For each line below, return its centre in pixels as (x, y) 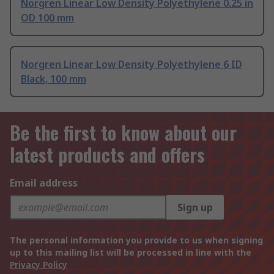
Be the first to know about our (123, 133)
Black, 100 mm (54, 79)
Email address (44, 183)
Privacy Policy (39, 265)
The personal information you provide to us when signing (136, 240)
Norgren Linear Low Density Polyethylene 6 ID (131, 65)
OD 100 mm (47, 18)
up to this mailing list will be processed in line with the (131, 253)
